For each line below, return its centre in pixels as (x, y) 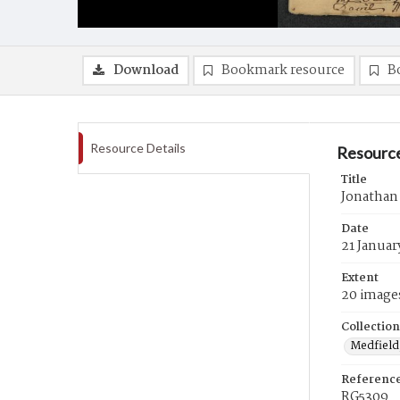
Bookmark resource (283, 71)
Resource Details (138, 148)
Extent (360, 278)
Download (146, 71)
